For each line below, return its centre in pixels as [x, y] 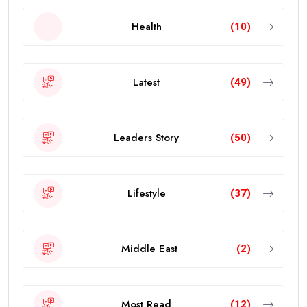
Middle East [149, 248]
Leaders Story [146, 137]
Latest [146, 82]
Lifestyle [146, 193]
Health [146, 26]
